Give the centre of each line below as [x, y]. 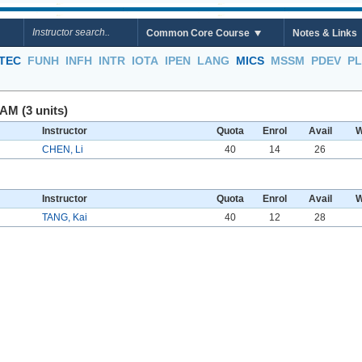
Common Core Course [198, 33]
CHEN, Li [63, 149]
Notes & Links [325, 33]
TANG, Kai [65, 217]
